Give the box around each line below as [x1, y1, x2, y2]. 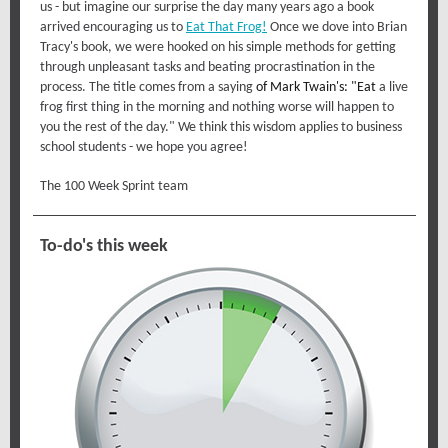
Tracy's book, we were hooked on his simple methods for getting [40, 40, 396, 55]
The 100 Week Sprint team [40, 179, 188, 194]
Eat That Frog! [186, 20, 267, 35]
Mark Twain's [270, 80, 344, 95]
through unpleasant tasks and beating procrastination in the [40, 60, 375, 75]
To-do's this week [40, 237, 168, 256]
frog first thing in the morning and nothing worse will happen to [40, 100, 394, 115]
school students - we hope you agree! [40, 140, 248, 155]
